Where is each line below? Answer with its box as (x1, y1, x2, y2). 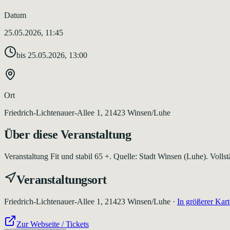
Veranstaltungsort (16, 172, 107, 186)
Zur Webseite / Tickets (16, 219, 89, 228)
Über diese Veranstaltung (4, 127, 131, 141)
